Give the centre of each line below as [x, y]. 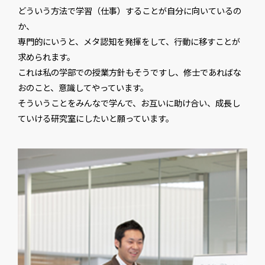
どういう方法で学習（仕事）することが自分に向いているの [129, 10]
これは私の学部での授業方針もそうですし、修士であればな [129, 72]
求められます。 [46, 56]
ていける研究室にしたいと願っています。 [96, 118]
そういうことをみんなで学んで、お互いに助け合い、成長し [129, 103]
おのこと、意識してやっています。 [83, 87]
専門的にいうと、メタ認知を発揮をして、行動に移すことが [129, 41]
